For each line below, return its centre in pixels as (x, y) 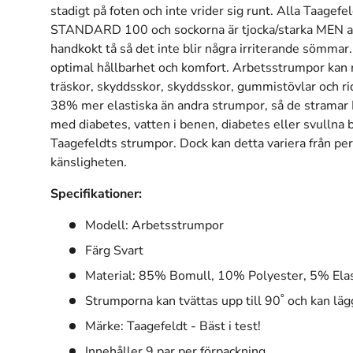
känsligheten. (89, 162)
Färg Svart (114, 250)
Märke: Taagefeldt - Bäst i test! (173, 326)
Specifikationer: (96, 193)
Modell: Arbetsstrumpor (154, 225)
